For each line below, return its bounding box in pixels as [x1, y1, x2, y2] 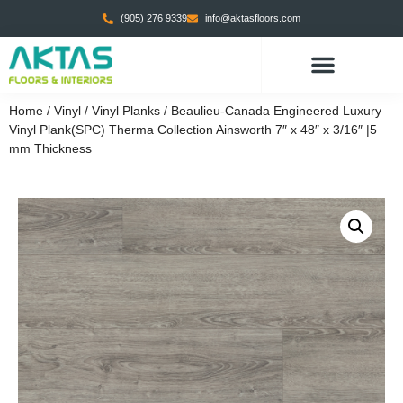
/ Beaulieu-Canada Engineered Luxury [160, 103, 381, 118]
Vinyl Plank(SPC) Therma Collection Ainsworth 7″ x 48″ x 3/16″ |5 [9, 122, 377, 137]
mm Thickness [9, 141, 92, 156]
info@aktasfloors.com [205, 13, 300, 23]
